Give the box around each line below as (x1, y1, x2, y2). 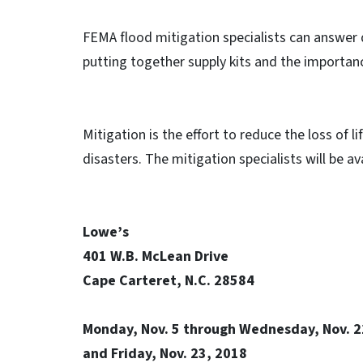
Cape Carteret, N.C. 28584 (83, 271, 254, 291)
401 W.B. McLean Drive (83, 246, 228, 267)
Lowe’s (83, 222, 129, 242)
